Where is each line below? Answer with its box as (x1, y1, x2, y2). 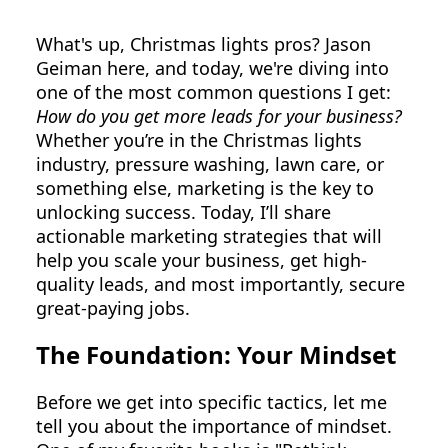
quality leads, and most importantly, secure (36, 271, 405, 296)
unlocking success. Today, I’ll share (36, 199, 331, 224)
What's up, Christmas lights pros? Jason (36, 31, 371, 56)
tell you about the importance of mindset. (36, 414, 392, 439)
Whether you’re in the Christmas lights (36, 127, 362, 152)
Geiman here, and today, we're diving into (36, 55, 389, 80)
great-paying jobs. (36, 295, 190, 320)
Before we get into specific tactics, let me (36, 390, 387, 415)
